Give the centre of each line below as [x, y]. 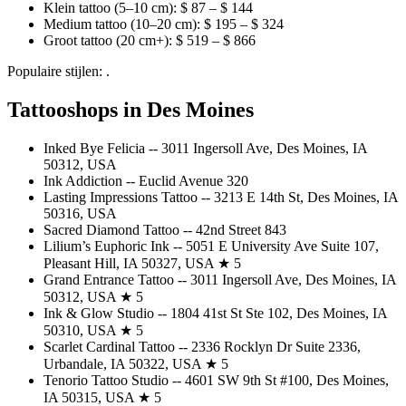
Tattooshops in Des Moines [130, 109]
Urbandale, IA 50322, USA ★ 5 [136, 363]
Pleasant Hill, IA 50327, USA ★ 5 [142, 263]
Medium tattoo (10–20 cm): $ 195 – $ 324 [164, 24]
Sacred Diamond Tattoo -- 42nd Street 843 [165, 229]
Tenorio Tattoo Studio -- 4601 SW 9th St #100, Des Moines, [216, 380]
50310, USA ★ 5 [93, 330]
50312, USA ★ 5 [93, 296]
